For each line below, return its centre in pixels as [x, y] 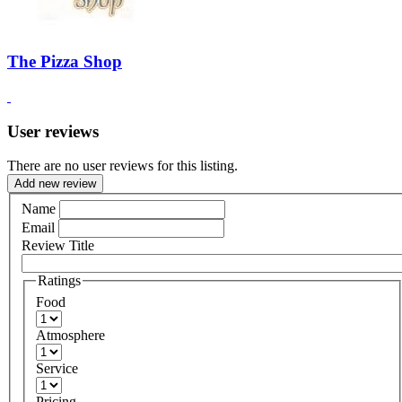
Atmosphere [70, 335]
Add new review [55, 184]
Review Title [58, 245]
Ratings [59, 280]
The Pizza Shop [65, 62]
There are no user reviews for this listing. [122, 166]
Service [57, 368]
